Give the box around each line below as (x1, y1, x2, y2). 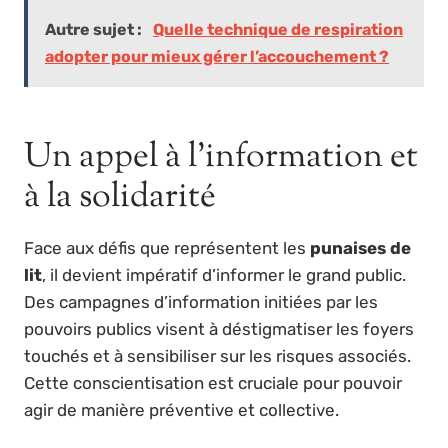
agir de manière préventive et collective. (24, 399, 339, 420)
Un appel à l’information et (24, 132, 418, 182)
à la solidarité (24, 172, 216, 222)
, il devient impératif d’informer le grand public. (42, 264, 406, 285)
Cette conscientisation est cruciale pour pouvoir (24, 372, 402, 393)
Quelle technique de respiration (153, 19, 403, 39)
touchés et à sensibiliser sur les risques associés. (24, 345, 411, 366)
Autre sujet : (45, 19, 145, 39)
